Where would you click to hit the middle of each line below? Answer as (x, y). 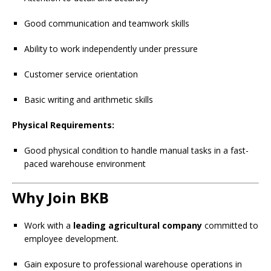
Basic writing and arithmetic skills (89, 100)
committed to (230, 225)
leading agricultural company (138, 225)
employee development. (71, 239)
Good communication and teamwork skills (107, 23)
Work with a (49, 225)
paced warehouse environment (85, 164)
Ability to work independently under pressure (111, 49)
